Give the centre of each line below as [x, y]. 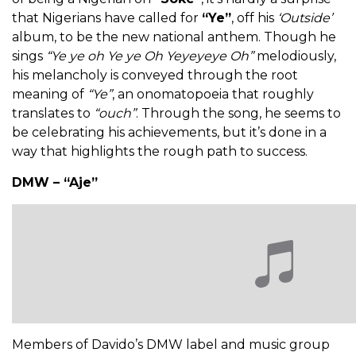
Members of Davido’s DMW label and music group [171, 345]
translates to [53, 114]
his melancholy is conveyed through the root [155, 75]
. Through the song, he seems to [238, 114]
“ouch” [115, 114]
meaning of [50, 95]
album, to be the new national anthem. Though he [174, 37]
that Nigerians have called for [107, 18]
